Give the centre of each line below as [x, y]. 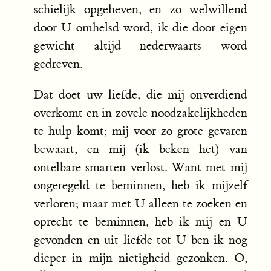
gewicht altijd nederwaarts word [141, 46]
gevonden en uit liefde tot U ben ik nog [141, 240]
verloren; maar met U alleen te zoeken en [141, 204]
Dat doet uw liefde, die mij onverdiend [141, 95]
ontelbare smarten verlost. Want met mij [141, 168]
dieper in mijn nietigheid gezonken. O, [141, 258]
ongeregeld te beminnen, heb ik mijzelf [141, 186]
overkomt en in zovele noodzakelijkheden [141, 113]
